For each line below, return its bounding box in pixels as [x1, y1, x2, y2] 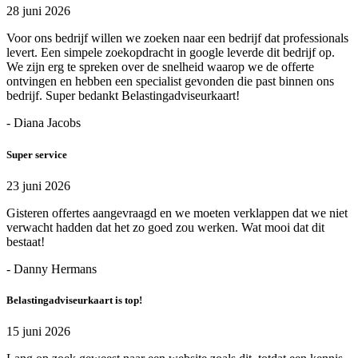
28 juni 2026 [6, 4, 70, 18]
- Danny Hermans [6, 261, 97, 276]
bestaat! [6, 234, 45, 249]
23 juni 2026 [6, 178, 70, 193]
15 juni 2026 [6, 324, 70, 339]
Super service [6, 148, 67, 161]
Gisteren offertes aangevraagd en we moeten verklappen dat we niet [6, 205, 348, 220]
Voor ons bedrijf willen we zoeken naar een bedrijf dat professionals [6, 31, 348, 46]
